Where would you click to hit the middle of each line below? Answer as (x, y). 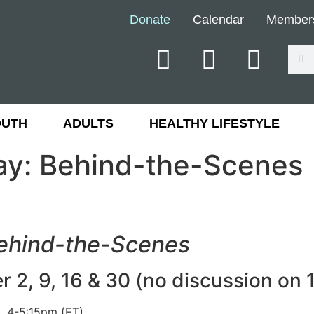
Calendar (218, 19)
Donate (150, 19)
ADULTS (88, 123)
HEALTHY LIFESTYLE (214, 123)
